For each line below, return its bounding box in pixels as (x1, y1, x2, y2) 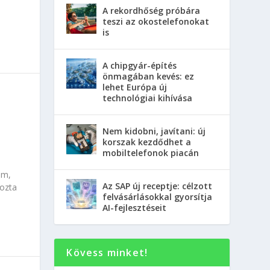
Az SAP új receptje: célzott (102, 180, 213, 192)
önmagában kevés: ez (102, 70, 195, 82)
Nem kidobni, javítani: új (102, 125, 206, 137)
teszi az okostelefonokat (102, 15, 210, 27)
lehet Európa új (102, 81, 168, 93)
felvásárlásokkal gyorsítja (102, 190, 213, 202)
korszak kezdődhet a (102, 136, 192, 148)
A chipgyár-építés (102, 59, 177, 71)
